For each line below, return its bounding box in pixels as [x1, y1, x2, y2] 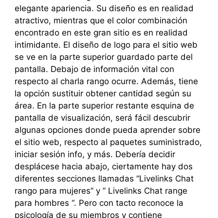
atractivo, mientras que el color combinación [15, 16, 187, 25]
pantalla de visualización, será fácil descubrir [15, 113, 190, 123]
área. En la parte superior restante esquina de [15, 101, 194, 110]
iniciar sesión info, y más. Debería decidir [15, 149, 175, 159]
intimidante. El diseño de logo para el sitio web [15, 40, 198, 50]
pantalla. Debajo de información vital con [15, 64, 174, 74]
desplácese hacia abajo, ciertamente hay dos [15, 162, 193, 171]
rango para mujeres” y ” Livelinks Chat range [15, 186, 187, 196]
